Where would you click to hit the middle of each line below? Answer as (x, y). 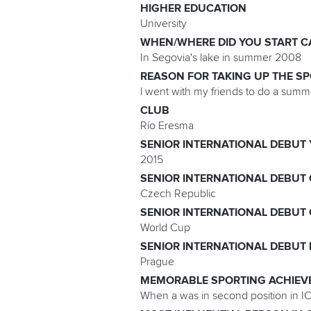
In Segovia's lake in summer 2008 (221, 58)
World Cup (165, 228)
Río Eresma (167, 126)
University (163, 24)
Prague (157, 262)
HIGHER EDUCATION (193, 9)
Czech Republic (178, 194)
